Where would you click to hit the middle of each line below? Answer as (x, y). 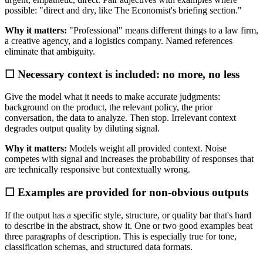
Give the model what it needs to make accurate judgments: (112, 97)
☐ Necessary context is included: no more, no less (122, 74)
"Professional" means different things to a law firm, (163, 31)
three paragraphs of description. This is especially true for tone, (121, 236)
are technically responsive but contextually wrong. (97, 170)
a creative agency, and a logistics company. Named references (119, 41)
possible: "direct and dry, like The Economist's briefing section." (123, 11)
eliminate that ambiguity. (50, 52)
